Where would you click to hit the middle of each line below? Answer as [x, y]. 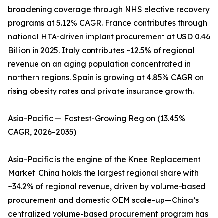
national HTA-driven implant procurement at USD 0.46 [109, 37]
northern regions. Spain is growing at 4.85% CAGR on [106, 78]
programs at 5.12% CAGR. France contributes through [108, 23]
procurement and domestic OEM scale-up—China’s [103, 200]
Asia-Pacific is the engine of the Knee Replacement [104, 159]
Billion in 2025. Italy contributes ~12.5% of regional [101, 50]
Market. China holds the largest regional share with [103, 173]
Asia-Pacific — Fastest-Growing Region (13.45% [97, 118]
